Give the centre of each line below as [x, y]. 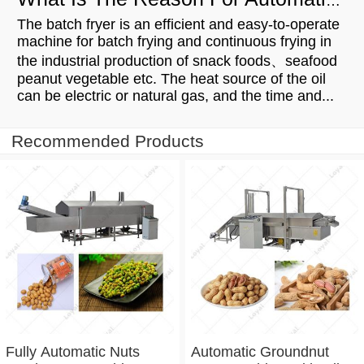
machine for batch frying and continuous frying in [174, 42]
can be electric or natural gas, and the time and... [175, 96]
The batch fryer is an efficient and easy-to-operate [178, 25]
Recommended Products [108, 141]
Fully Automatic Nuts [73, 351]
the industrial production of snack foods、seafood [177, 61]
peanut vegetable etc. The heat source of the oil [171, 79]
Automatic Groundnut [260, 351]
